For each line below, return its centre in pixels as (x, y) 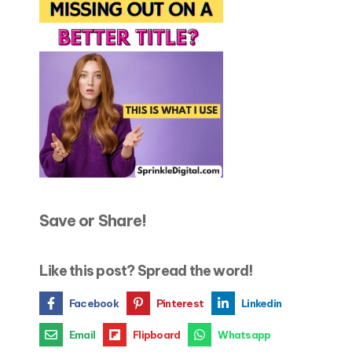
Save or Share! (93, 221)
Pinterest (180, 303)
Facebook (94, 303)
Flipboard (157, 334)
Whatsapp (244, 334)
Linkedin (262, 303)
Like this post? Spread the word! (147, 271)
